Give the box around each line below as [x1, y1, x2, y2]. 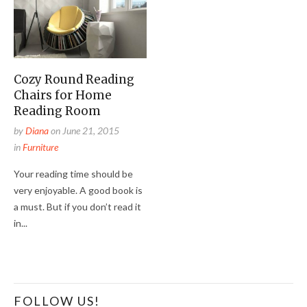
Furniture [23, 140, 58, 153]
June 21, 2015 [62, 124, 119, 136]
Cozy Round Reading [14, 71, 134, 87]
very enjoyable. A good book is [14, 184, 143, 196]
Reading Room [14, 103, 101, 119]
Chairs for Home [14, 87, 112, 103]
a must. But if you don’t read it [14, 200, 141, 212]
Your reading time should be [14, 167, 133, 180]
